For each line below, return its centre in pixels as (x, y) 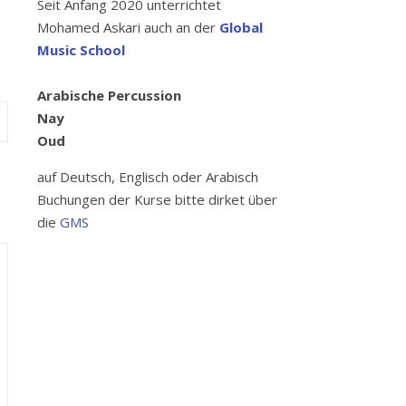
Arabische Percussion (109, 95)
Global (241, 27)
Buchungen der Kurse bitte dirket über (157, 199)
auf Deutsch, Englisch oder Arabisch (148, 177)
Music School (81, 50)
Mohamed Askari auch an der (128, 27)
